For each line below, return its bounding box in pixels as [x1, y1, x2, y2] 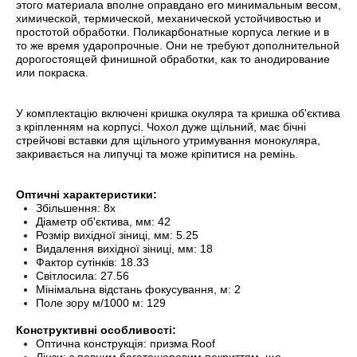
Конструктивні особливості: [16, 324, 176, 337]
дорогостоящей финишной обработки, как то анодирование [16, 53, 330, 66]
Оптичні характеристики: [16, 188, 157, 202]
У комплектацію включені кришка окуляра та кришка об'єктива [16, 107, 340, 120]
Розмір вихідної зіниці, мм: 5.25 [36, 229, 198, 242]
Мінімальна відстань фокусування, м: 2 [36, 283, 241, 296]
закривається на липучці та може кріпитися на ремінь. [16, 147, 298, 161]
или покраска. [16, 66, 88, 80]
